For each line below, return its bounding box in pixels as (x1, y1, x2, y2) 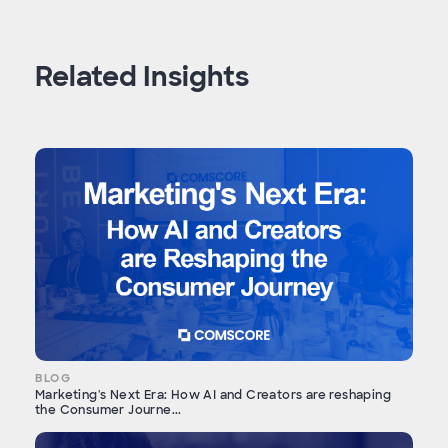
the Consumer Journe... (35, 402, 182, 419)
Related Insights (35, 59, 249, 95)
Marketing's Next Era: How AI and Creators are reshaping (35, 387, 391, 404)
